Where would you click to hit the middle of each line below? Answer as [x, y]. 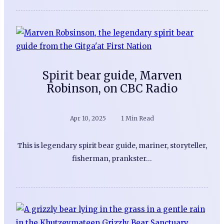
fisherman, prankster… [112, 159]
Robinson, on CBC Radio [112, 89]
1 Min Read [137, 118]
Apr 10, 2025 [88, 118]
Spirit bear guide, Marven [112, 76]
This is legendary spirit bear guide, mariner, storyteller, [112, 146]
